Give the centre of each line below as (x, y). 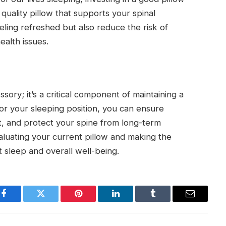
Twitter (53, 201)
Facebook (20, 201)
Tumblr (165, 201)
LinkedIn (131, 201)
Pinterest (93, 201)
